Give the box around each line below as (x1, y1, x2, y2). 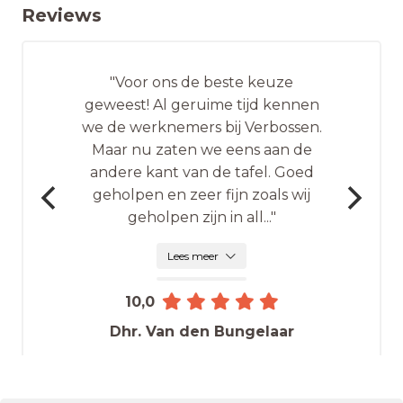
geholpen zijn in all (127, 209, 264, 226)
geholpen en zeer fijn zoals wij (93, 186, 310, 203)
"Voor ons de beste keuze (110, 74, 293, 91)
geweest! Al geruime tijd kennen (84, 96, 319, 113)
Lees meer (167, 249, 219, 263)
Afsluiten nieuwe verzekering (126, 361, 277, 374)
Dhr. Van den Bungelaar (109, 323, 294, 340)
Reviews (22, 4, 102, 26)
